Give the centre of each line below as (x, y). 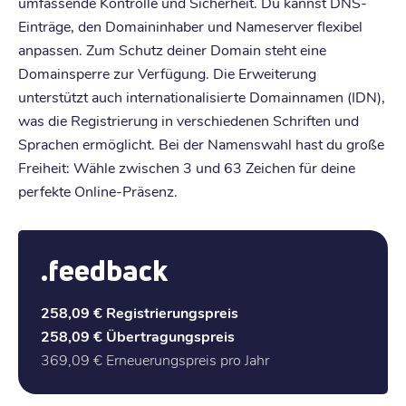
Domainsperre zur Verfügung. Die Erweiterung (167, 72)
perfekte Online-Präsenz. (98, 190)
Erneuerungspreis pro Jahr (188, 359)
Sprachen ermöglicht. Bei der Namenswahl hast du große (201, 143)
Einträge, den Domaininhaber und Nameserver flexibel (190, 25)
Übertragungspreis (170, 335)
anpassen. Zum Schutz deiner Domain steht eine (172, 49)
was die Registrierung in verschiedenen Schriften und (188, 120)
